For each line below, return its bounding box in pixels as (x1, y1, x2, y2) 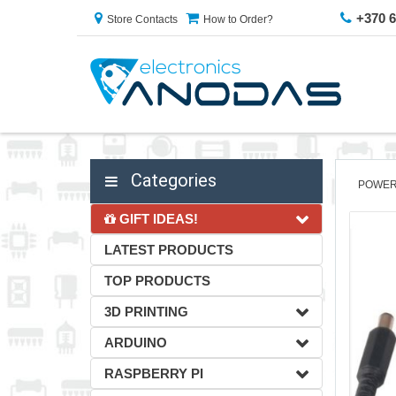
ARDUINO (104, 335, 167, 350)
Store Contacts (107, 13, 178, 26)
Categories (126, 170, 217, 191)
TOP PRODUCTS (104, 273, 210, 288)
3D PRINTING (104, 304, 188, 319)
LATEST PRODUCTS (104, 242, 233, 257)
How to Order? (203, 13, 273, 26)
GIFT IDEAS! (116, 211, 198, 226)
